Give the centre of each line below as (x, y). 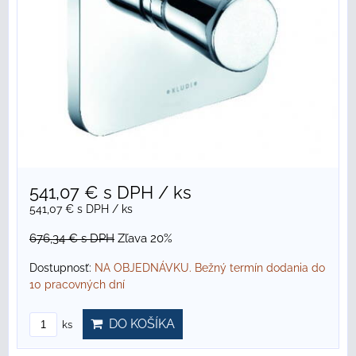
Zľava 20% (145, 239)
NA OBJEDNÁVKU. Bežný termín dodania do (210, 268)
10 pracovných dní (77, 285)
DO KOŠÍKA (139, 324)
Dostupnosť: (62, 268)
